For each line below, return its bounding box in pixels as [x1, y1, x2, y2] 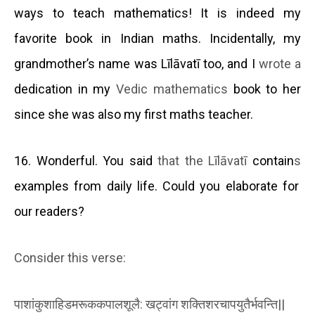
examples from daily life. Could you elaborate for [14, 179, 299, 194]
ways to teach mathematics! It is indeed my [14, 6, 301, 21]
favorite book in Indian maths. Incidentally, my [14, 31, 301, 46]
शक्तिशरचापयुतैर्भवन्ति [181, 297, 278, 312]
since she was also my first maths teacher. [14, 107, 253, 122]
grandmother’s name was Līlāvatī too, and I [14, 56, 259, 72]
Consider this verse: [14, 250, 126, 266]
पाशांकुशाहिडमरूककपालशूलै [14, 297, 140, 312]
